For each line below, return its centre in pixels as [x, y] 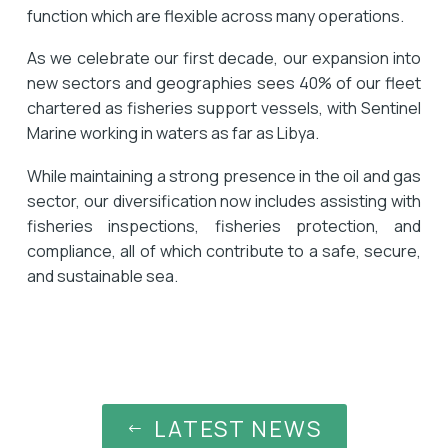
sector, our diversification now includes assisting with [224, 200]
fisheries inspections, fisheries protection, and [224, 225]
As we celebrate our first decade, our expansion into [224, 58]
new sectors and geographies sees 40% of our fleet [224, 83]
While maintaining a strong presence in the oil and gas [224, 175]
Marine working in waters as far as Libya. [173, 133]
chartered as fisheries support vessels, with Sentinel [224, 108]
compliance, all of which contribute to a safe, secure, [224, 250]
